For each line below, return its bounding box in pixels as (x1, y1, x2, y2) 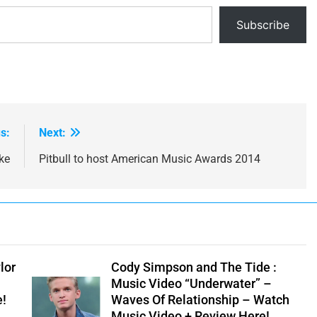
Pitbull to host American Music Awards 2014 (38, 151, 260, 166)
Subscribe (236, 17, 290, 32)
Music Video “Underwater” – (110, 276, 272, 291)
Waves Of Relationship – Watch (110, 292, 289, 307)
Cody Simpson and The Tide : (110, 260, 277, 275)
